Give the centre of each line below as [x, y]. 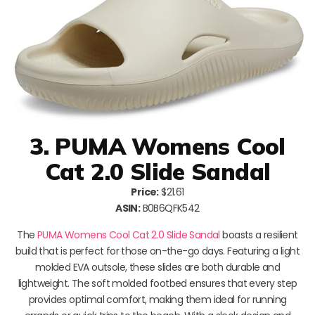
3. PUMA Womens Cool [157, 146]
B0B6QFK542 [170, 208]
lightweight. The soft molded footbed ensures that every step [157, 283]
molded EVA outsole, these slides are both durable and [157, 267]
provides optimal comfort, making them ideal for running [157, 299]
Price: [145, 192]
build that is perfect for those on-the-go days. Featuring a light [157, 251]
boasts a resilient [259, 234]
